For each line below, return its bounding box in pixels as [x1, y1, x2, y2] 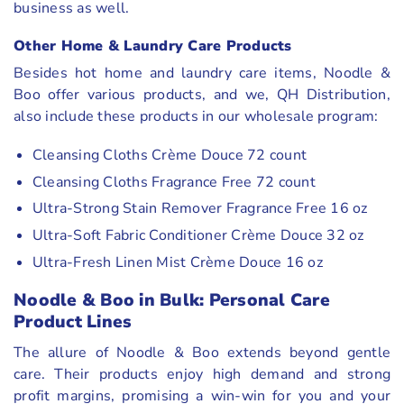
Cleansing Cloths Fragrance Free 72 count [32, 171, 316, 192]
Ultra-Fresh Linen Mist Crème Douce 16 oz [32, 252, 323, 272]
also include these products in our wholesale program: [14, 106, 379, 127]
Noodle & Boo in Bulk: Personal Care [14, 289, 330, 313]
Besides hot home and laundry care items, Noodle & [14, 63, 390, 84]
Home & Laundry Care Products [60, 36, 292, 57]
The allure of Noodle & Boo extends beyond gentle [14, 342, 390, 363]
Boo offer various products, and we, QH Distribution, [14, 85, 390, 106]
